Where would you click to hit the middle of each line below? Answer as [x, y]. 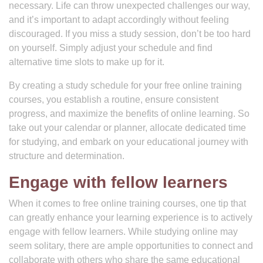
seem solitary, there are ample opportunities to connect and [131, 246]
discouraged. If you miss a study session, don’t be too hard [130, 34]
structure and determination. [67, 156]
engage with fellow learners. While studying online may [123, 232]
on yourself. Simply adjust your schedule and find [111, 48]
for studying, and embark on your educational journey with [129, 142]
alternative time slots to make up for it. [87, 62]
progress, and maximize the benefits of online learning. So [129, 114]
